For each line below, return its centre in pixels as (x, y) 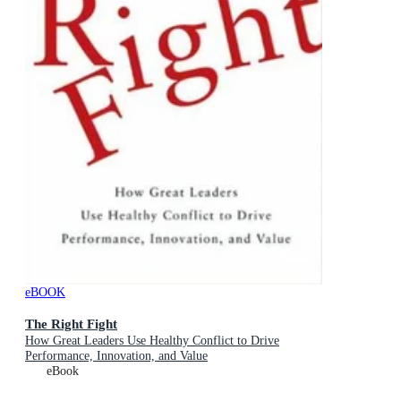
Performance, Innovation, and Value (116, 355)
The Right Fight (71, 323)
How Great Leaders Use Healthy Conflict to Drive (152, 340)
